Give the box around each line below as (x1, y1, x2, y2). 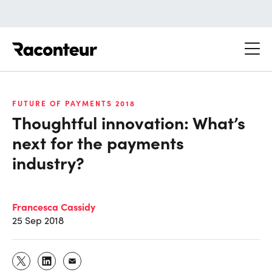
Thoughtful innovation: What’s (12, 110, 245, 134)
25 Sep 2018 (12, 213, 64, 226)
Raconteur (97, 36, 143, 49)
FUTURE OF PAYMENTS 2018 (12, 98, 135, 108)
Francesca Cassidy (12, 199, 95, 213)
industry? (12, 150, 84, 174)
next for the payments (12, 130, 184, 154)
